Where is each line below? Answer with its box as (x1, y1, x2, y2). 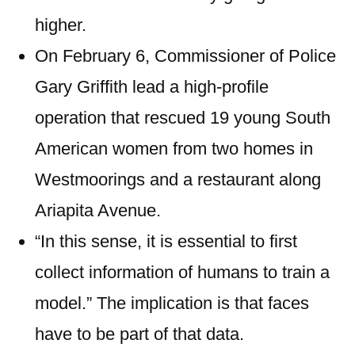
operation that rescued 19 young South (35, 108, 330, 128)
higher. (35, 15, 86, 35)
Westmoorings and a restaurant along (35, 170, 321, 189)
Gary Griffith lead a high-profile (35, 77, 269, 97)
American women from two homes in (35, 139, 313, 158)
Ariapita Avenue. (35, 200, 161, 220)
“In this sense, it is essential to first (35, 231, 297, 251)
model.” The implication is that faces (35, 293, 309, 313)
